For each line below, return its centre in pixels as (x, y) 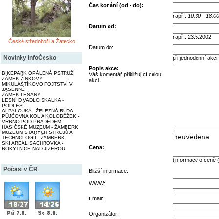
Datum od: (103, 26)
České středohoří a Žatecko (42, 41)
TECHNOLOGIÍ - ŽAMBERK (33, 137)
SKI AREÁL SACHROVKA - (33, 143)
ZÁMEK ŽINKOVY (22, 78)
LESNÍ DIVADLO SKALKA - (33, 100)
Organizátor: (104, 214)
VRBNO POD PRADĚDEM (32, 121)
